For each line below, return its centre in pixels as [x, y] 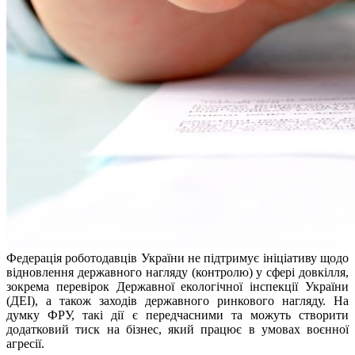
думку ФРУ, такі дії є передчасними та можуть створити [177, 315]
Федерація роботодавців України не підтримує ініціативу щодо [177, 258]
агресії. [25, 344]
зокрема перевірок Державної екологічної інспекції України [177, 287]
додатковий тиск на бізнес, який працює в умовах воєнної [177, 330]
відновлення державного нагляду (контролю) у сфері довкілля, [177, 273]
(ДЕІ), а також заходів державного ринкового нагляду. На [177, 301]
